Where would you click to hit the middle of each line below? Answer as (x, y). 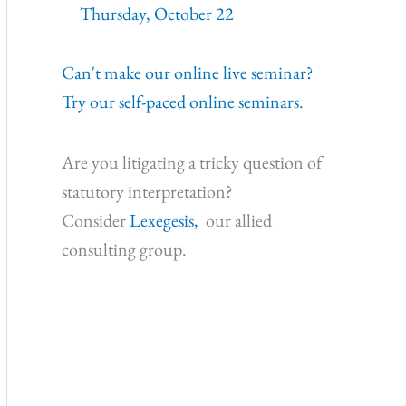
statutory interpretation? (147, 192)
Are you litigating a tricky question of (192, 163)
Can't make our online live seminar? (188, 73)
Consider (96, 221)
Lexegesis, (166, 221)
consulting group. (124, 250)
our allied (237, 221)
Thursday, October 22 (157, 14)
